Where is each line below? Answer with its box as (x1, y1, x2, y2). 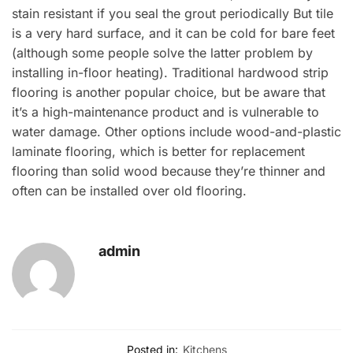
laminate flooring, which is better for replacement (12, 143, 305, 159)
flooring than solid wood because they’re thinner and (12, 162, 325, 179)
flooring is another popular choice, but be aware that (12, 84, 325, 100)
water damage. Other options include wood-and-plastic (12, 123, 341, 139)
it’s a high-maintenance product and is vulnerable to (12, 103, 319, 120)
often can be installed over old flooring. (12, 182, 247, 199)
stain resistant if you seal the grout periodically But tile (12, 5, 333, 21)
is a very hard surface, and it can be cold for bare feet (12, 24, 335, 41)
